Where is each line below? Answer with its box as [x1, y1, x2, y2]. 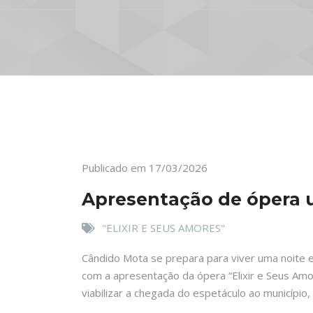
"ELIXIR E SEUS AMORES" [102, 221, 225, 235]
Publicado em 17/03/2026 [82, 161, 208, 175]
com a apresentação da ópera [82, 268, 228, 282]
